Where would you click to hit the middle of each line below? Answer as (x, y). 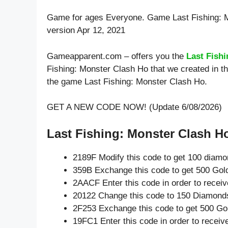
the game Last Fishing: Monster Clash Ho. (127, 81)
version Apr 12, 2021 (86, 31)
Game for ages (76, 18)
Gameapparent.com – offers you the (117, 56)
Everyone (124, 18)
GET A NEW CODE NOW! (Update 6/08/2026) (134, 107)
